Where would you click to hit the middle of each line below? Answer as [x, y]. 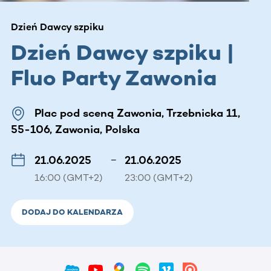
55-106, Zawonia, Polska [75, 129]
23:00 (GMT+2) [159, 177]
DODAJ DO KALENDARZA [72, 212]
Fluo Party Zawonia [114, 77]
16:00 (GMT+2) [69, 177]
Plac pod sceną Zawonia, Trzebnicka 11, [137, 113]
